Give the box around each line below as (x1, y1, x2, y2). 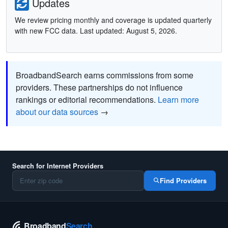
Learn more (158, 93, 199, 105)
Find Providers (160, 176, 207, 186)
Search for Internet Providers (12, 160, 103, 170)
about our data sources (16, 105, 98, 118)
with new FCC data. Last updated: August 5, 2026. (15, 25, 177, 36)
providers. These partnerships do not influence (16, 81, 183, 93)
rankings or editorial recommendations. (16, 93, 158, 105)
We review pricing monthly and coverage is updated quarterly (15, 14, 212, 25)
